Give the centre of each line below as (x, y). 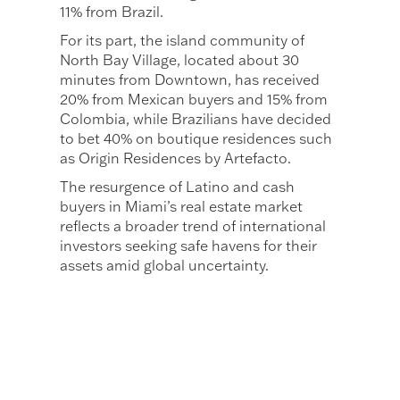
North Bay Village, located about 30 (180, 59)
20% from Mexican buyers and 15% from (194, 99)
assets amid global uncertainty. (165, 265)
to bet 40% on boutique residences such (196, 138)
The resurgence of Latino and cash (178, 186)
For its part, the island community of (183, 40)
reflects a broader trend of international (193, 225)
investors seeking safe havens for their (189, 245)
